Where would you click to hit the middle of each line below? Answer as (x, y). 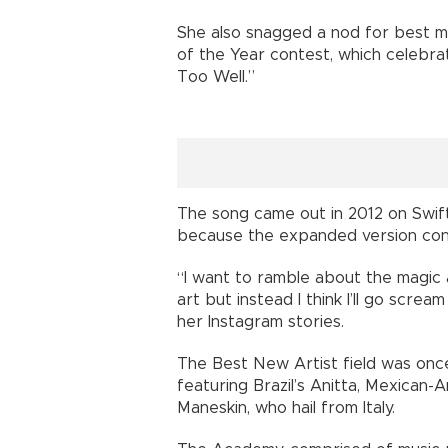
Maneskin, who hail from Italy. (286, 408)
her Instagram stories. (263, 322)
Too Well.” (226, 77)
